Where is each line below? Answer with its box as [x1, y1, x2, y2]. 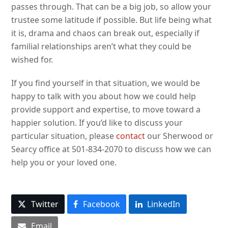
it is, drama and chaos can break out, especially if [11, 27, 200, 39]
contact [116, 130, 146, 141]
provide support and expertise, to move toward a [11, 103, 201, 115]
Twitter [31, 198, 59, 210]
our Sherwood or [145, 130, 214, 141]
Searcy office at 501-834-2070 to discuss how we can [11, 143, 212, 155]
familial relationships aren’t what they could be [11, 40, 192, 52]
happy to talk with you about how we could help [11, 90, 196, 102]
